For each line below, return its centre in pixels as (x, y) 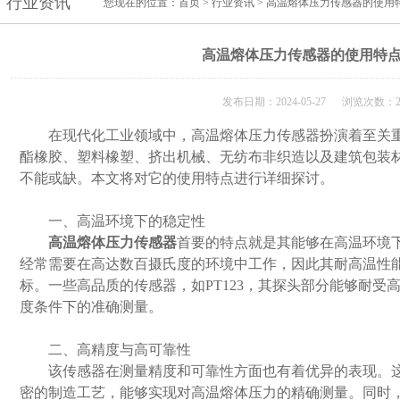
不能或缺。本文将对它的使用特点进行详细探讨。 (177, 178)
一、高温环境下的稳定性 (112, 221)
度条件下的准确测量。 (91, 307)
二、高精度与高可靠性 (105, 350)
